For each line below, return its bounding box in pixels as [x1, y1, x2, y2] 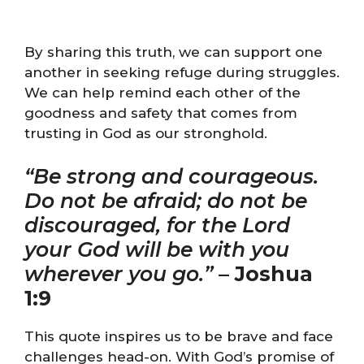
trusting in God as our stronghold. [24, 124, 267, 141]
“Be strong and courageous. [24, 164, 318, 188]
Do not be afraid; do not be [24, 188, 307, 213]
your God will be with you [24, 237, 289, 262]
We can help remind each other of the [24, 84, 301, 101]
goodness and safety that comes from [24, 104, 297, 121]
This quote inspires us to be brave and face [24, 328, 333, 344]
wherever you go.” [24, 262, 219, 286]
